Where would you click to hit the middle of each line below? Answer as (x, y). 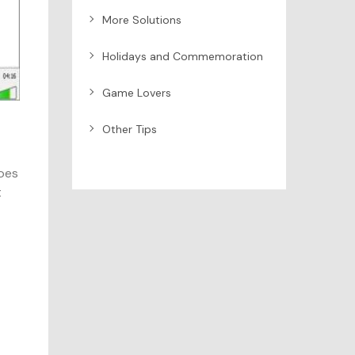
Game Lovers (137, 92)
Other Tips (130, 129)
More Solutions (142, 19)
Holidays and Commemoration (183, 56)
